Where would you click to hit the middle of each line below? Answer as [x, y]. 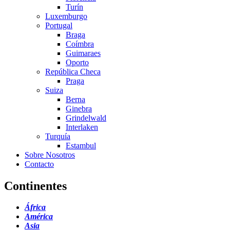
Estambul [81, 145]
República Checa [73, 71]
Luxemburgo [66, 16]
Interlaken [82, 127]
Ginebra [79, 108]
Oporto [77, 62]
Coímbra [80, 44]
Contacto [39, 164]
